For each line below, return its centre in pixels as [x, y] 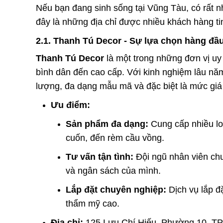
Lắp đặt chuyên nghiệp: [116, 190]
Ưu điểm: [70, 105]
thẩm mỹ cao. [93, 204]
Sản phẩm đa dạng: [107, 124]
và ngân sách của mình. [113, 171]
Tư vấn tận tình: [100, 157]
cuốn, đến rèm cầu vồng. [115, 138]
